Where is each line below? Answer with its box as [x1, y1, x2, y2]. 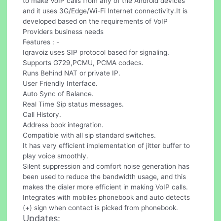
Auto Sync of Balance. [23, 89, 94, 98]
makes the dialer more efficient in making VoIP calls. [23, 183, 188, 191]
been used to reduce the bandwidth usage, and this [23, 172, 186, 181]
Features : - [23, 37, 60, 46]
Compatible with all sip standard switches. [23, 131, 156, 139]
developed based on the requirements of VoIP [23, 17, 168, 25]
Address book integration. [23, 120, 104, 129]
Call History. [23, 110, 62, 118]
